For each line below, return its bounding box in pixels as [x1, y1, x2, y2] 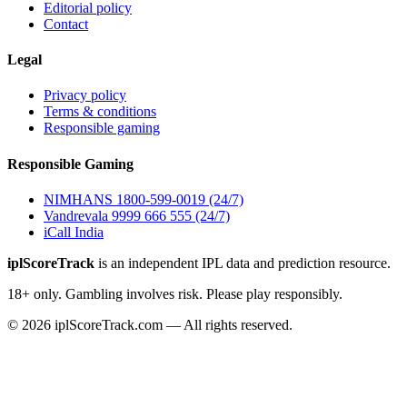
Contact [44, 15, 88, 32]
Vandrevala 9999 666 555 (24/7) [44, 208, 230, 223]
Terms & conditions [44, 104, 156, 120]
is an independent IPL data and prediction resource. [94, 255, 391, 271]
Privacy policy [44, 87, 126, 104]
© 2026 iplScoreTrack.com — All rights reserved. [7, 317, 293, 333]
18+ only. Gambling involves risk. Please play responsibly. [7, 286, 342, 302]
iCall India [44, 224, 104, 240]
